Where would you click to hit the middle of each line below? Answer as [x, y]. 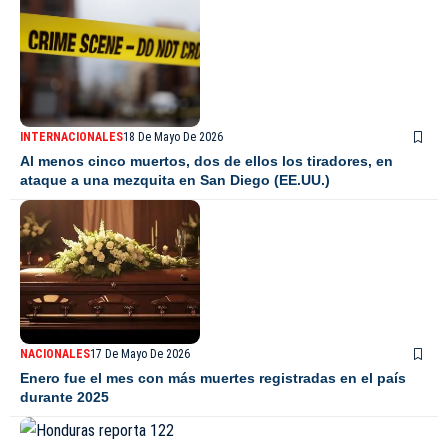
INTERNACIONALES [71, 137]
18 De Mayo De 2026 [173, 137]
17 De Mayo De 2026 [140, 354]
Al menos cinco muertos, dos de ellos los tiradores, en [206, 161]
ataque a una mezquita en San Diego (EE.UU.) [175, 180]
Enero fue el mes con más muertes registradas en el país [213, 378]
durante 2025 [64, 397]
